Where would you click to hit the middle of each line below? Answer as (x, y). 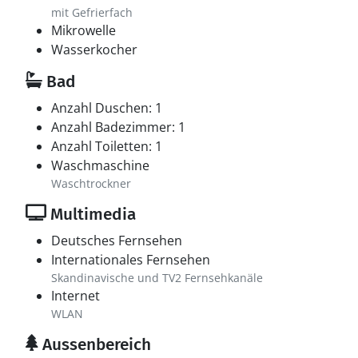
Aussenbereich (95, 344)
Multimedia (91, 214)
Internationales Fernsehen (131, 260)
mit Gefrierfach (92, 12)
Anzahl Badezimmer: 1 (118, 127)
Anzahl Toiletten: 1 (107, 146)
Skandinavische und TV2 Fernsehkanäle (157, 278)
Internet (76, 296)
